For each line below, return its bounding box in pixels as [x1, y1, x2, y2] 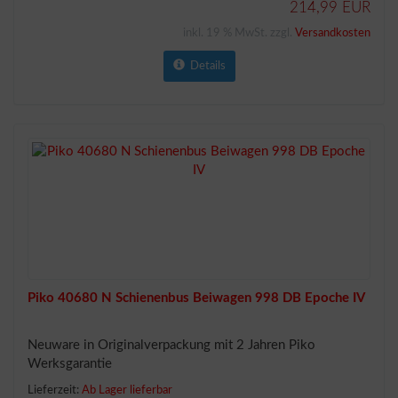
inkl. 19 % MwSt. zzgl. [183, 28, 295, 39]
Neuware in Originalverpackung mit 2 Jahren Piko [28, 338, 315, 352]
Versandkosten [295, 28, 370, 39]
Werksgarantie [28, 357, 112, 370]
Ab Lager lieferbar [82, 384, 172, 396]
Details [184, 60, 226, 72]
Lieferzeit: [28, 384, 82, 396]
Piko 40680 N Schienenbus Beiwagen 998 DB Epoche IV [28, 291, 365, 305]
